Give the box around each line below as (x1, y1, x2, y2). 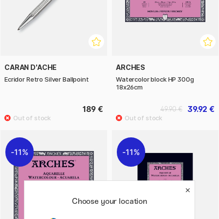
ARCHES (116, 63, 146, 72)
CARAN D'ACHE (4, 63, 57, 72)
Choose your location (71, 197, 148, 206)
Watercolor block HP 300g (116, 75, 194, 84)
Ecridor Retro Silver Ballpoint (4, 75, 89, 84)
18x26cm (116, 83, 143, 91)
